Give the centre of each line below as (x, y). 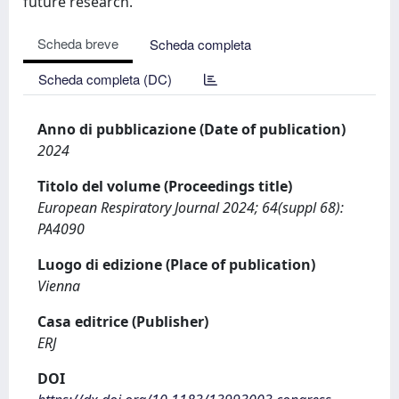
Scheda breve (78, 43)
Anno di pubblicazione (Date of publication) (191, 129)
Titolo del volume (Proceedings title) (165, 186)
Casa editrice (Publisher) (123, 322)
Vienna (59, 286)
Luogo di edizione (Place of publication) (176, 265)
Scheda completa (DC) (105, 79)
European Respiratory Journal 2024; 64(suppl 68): (191, 208)
